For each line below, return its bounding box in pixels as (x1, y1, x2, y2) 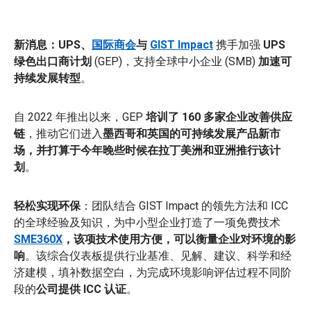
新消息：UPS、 (14, 37, 92, 51)
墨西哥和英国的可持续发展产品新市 (103, 126, 280, 140)
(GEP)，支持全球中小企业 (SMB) (92, 54, 258, 68)
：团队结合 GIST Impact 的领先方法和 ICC (81, 199, 288, 212)
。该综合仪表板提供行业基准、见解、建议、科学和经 (25, 249, 292, 262)
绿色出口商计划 (14, 54, 92, 68)
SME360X (14, 232, 62, 246)
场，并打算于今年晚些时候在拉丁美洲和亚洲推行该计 (14, 143, 280, 157)
